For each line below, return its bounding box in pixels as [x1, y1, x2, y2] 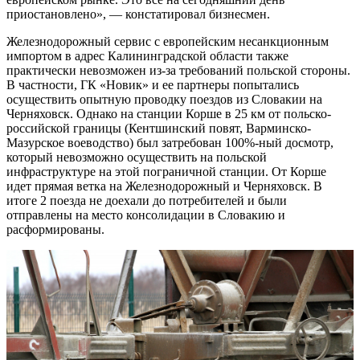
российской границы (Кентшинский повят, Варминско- [6, 121, 311, 135]
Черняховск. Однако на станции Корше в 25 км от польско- [6, 106, 331, 121]
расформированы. [6, 222, 108, 236]
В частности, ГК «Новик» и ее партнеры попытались [6, 77, 299, 92]
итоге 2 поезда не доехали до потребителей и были [6, 193, 287, 207]
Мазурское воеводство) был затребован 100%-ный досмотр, [6, 135, 333, 149]
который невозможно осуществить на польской [6, 149, 267, 164]
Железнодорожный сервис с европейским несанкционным [6, 34, 329, 48]
